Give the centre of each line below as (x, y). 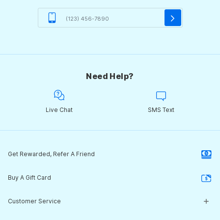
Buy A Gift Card (29, 178)
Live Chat (59, 110)
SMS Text (161, 110)
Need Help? (110, 76)
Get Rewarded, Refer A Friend (51, 154)
